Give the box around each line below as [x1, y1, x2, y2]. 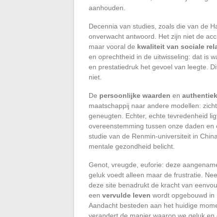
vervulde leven [102, 191, 151, 199]
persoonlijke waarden [99, 91, 170, 99]
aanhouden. [89, 3, 125, 12]
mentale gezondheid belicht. [89, 142, 175, 150]
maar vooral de [89, 42, 137, 50]
